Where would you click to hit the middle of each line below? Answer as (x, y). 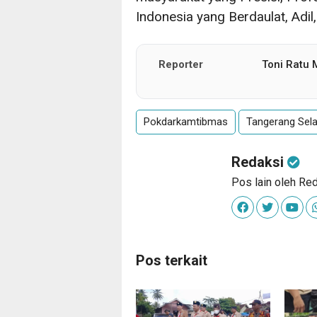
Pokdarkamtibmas (186, 121)
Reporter (181, 64)
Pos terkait (172, 260)
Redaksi (259, 162)
